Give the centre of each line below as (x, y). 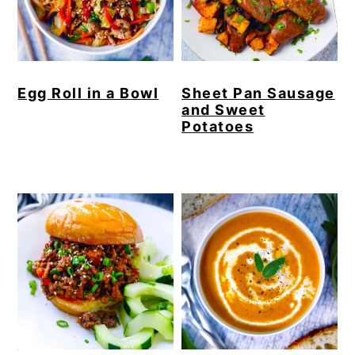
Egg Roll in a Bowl (88, 93)
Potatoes (218, 126)
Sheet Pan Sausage (258, 93)
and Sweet (223, 109)
